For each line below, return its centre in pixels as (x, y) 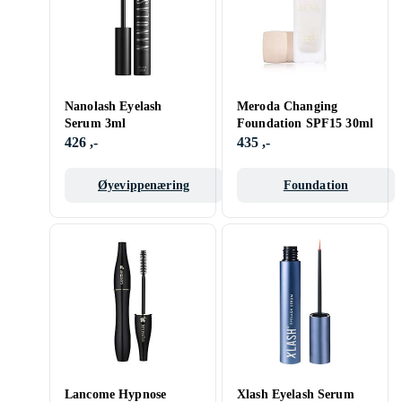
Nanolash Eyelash (114, 106)
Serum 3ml (96, 123)
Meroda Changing (288, 106)
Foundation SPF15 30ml (305, 123)
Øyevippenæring (144, 185)
